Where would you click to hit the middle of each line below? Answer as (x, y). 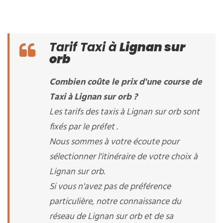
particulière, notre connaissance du (115, 202)
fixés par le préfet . (84, 127)
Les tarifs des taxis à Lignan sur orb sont (124, 112)
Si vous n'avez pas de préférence (110, 187)
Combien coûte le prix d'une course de (126, 82)
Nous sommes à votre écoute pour (114, 142)
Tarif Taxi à (84, 47)
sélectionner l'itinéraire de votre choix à (123, 157)
